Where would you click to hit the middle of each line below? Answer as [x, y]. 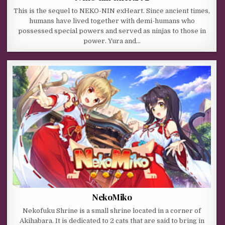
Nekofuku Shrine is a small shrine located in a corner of [112, 210]
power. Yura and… [112, 41]
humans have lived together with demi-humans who [112, 21]
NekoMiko [112, 197]
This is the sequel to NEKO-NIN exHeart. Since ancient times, [112, 11]
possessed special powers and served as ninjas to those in [112, 31]
